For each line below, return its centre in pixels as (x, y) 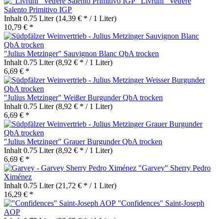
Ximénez (18, 176)
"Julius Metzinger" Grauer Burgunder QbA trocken (83, 141)
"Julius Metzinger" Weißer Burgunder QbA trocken (83, 97)
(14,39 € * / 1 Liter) (86, 18)
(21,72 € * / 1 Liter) (86, 185)
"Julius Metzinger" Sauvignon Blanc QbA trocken (81, 53)
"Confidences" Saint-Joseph (161, 203)
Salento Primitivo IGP (38, 9)
